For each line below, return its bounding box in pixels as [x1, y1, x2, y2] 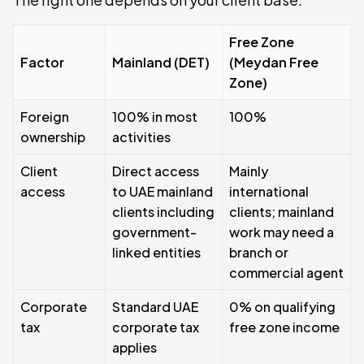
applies [112, 339, 157, 356]
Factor [20, 54, 64, 71]
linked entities [112, 244, 201, 261]
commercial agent [229, 264, 344, 281]
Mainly [229, 162, 268, 180]
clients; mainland [229, 203, 334, 220]
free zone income [229, 318, 340, 336]
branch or [229, 244, 288, 261]
